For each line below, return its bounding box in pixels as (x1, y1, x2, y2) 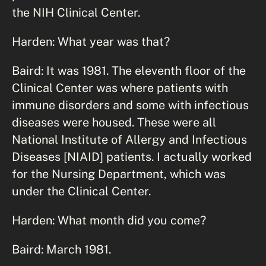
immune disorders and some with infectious (12, 97, 249, 112)
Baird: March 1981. (12, 242, 111, 256)
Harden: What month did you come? (12, 213, 206, 227)
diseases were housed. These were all (12, 115, 216, 129)
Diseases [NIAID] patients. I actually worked (12, 149, 252, 163)
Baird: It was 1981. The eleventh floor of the (12, 63, 246, 77)
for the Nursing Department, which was (12, 166, 226, 180)
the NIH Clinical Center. (12, 5, 140, 19)
